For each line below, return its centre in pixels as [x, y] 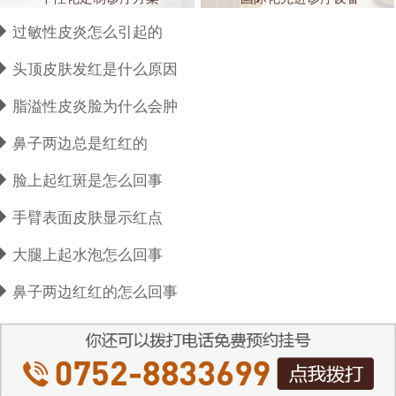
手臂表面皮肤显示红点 [88, 218]
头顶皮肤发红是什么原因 [95, 70]
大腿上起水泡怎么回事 [88, 255]
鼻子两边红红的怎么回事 [95, 293]
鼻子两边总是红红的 [80, 144]
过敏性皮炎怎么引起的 [88, 33]
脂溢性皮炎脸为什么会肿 [95, 107]
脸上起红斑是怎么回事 [88, 181]
